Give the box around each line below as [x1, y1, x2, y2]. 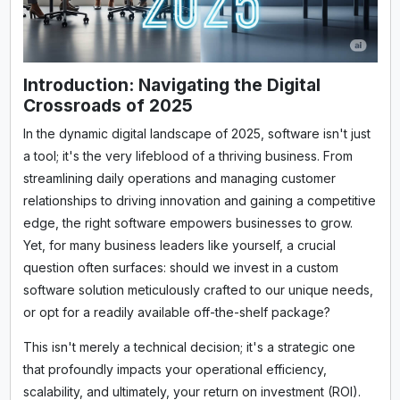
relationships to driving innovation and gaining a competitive [22, 192, 376, 208]
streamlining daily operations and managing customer [22, 170, 336, 186]
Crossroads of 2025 [22, 94, 193, 116]
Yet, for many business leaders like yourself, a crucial [22, 237, 336, 253]
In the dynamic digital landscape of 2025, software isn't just [22, 125, 371, 141]
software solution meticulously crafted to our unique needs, [22, 281, 373, 297]
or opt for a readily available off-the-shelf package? [22, 304, 330, 320]
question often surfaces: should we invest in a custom [22, 259, 338, 275]
